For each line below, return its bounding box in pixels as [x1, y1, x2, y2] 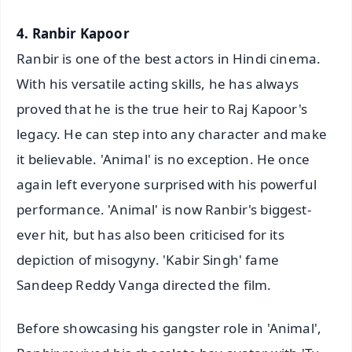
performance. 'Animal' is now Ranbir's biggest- [16, 200, 311, 219]
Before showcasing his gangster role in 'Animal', [16, 319, 322, 338]
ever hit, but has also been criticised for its [16, 225, 284, 244]
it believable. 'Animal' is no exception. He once [16, 150, 310, 169]
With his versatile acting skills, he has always [16, 75, 299, 93]
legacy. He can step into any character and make [16, 125, 327, 144]
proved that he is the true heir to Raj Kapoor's [16, 100, 307, 119]
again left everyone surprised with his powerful [16, 175, 317, 194]
